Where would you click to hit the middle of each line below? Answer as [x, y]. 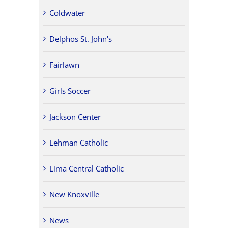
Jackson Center [75, 117]
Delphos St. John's [81, 39]
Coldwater [67, 13]
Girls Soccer [70, 91]
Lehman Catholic [79, 143]
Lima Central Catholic [87, 169]
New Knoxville [75, 195]
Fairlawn [65, 65]
